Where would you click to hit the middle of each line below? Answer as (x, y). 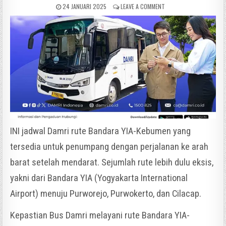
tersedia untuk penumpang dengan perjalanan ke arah (109, 147)
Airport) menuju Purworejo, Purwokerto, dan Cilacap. (106, 193)
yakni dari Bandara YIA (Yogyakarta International (99, 178)
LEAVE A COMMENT (143, 7)
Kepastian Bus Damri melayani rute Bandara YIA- (100, 215)
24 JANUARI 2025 (84, 7)
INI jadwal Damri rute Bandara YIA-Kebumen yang (101, 131)
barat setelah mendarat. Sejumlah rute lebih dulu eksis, (112, 162)
